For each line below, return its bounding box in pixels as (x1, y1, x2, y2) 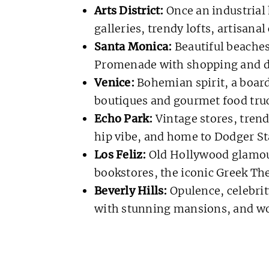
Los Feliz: (94, 147, 147, 162)
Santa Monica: (94, 39, 175, 53)
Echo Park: (94, 111, 153, 125)
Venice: (94, 75, 134, 89)
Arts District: (94, 3, 164, 17)
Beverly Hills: (94, 183, 168, 198)
